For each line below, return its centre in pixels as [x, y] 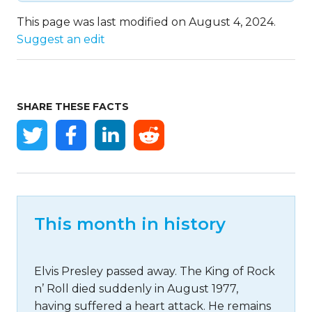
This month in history [130, 224]
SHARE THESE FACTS [73, 107]
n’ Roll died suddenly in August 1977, [136, 289]
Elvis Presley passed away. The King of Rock [155, 271]
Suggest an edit [61, 39]
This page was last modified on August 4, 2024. [146, 22]
